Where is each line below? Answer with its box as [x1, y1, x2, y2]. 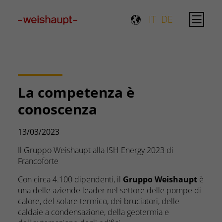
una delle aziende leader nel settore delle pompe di [18, 185, 201, 196]
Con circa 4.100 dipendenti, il [18, 174, 123, 185]
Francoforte [18, 156, 58, 166]
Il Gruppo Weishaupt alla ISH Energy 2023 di [18, 145, 173, 156]
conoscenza [18, 100, 97, 118]
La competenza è [18, 83, 135, 102]
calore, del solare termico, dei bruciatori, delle [18, 196, 179, 207]
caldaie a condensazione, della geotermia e [18, 207, 169, 218]
